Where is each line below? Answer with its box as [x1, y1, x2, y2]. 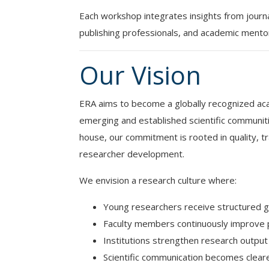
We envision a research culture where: [79, 174, 237, 186]
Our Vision [79, 58, 201, 92]
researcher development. [79, 148, 184, 160]
